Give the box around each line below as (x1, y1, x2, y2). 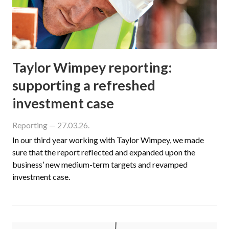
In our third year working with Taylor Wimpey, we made (12, 134, 204, 145)
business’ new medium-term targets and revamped (12, 159, 188, 169)
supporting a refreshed (12, 76, 155, 94)
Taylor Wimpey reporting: (12, 58, 172, 76)
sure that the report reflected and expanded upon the (12, 147, 195, 157)
